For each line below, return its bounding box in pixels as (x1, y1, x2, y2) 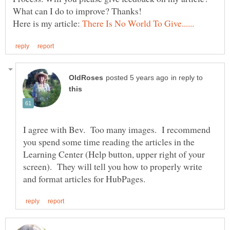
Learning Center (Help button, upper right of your (23, 147, 205, 160)
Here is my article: (13, 17, 82, 30)
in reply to (171, 73, 203, 82)
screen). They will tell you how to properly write (23, 160, 202, 172)
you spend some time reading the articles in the (23, 135, 195, 148)
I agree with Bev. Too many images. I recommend (23, 123, 210, 136)
